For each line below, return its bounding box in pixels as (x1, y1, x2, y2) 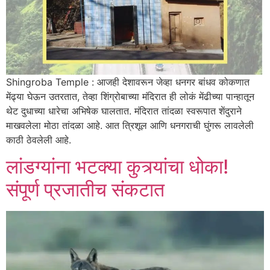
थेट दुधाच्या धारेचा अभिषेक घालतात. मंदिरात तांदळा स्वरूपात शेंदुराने (6, 104, 242, 117)
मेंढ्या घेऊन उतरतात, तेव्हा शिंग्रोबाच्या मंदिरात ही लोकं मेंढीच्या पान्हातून (6, 90, 254, 102)
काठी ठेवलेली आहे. (6, 133, 71, 146)
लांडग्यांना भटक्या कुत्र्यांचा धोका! (6, 155, 228, 179)
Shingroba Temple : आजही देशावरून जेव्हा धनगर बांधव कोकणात (6, 75, 250, 88)
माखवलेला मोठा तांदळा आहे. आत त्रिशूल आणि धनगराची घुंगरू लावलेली (6, 119, 254, 131)
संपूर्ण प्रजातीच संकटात (6, 178, 165, 202)
